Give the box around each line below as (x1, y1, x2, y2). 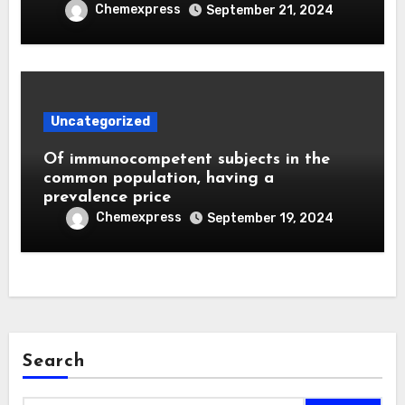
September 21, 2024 (206, 2, 334, 18)
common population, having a (42, 169, 274, 187)
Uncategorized (50, 113, 150, 129)
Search (22, 352, 86, 371)
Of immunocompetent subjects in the (42, 150, 330, 168)
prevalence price (42, 188, 171, 206)
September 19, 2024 (206, 210, 334, 226)
